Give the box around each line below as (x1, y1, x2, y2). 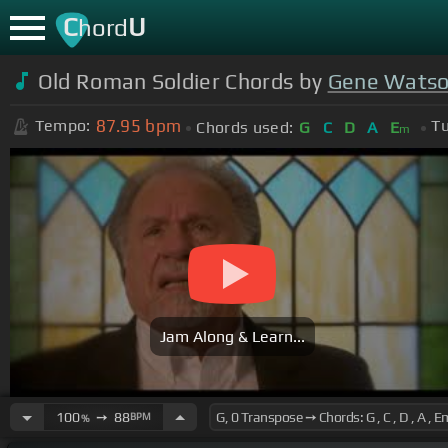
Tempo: (34, 116, 91, 136)
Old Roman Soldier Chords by (37, 68, 328, 94)
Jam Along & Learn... (159, 327, 305, 347)
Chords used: (196, 117, 294, 137)
